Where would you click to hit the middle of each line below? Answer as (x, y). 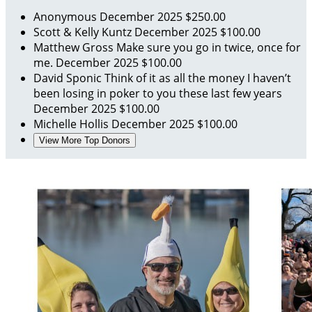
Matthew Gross (75, 48)
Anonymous (67, 17)
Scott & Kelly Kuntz (84, 32)
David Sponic (69, 78)
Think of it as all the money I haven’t (198, 78)
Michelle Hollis (72, 124)
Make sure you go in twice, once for (209, 48)
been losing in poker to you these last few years (158, 94)
